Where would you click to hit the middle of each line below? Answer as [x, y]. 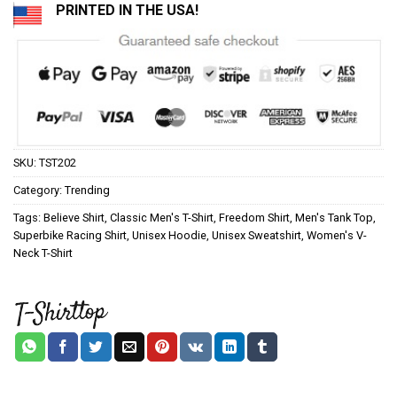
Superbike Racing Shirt [70, 235]
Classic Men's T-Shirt [162, 217]
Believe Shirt [74, 217]
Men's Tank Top [334, 217]
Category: [39, 190]
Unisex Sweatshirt [257, 235]
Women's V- [337, 235]
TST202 [58, 162]
